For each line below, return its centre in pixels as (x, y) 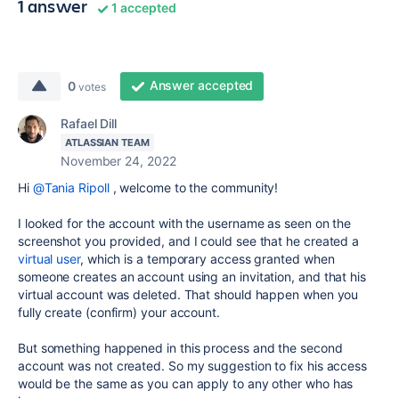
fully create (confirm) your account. (119, 313)
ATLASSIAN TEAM (107, 143)
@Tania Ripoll (71, 188)
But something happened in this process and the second (180, 348)
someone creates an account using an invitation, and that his (192, 277)
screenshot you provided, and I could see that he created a (189, 241)
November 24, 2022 (118, 161)
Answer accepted (201, 85)
